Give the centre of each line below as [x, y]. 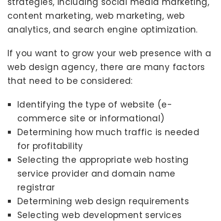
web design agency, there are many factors [106, 67]
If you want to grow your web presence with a [110, 53]
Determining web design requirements [103, 201]
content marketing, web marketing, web [96, 16]
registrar [36, 187]
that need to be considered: [70, 81]
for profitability [50, 146]
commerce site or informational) [91, 118]
